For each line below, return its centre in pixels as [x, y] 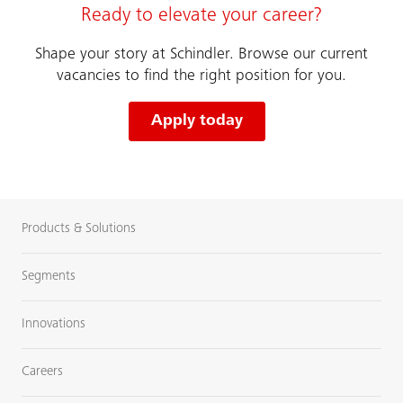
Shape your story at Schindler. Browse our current [201, 55]
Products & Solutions [79, 229]
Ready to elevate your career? [201, 17]
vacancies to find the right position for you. [201, 77]
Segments [49, 277]
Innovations [54, 325]
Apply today [197, 122]
